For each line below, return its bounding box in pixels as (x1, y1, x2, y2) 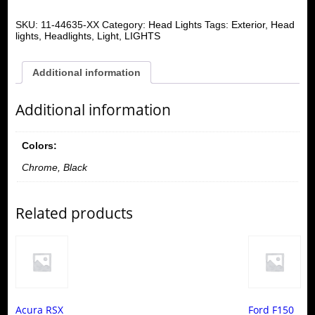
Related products (15, 203, 133, 224)
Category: (101, 19, 148, 31)
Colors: (21, 140, 57, 152)
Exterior (231, 19, 265, 31)
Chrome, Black (21, 162, 87, 174)
